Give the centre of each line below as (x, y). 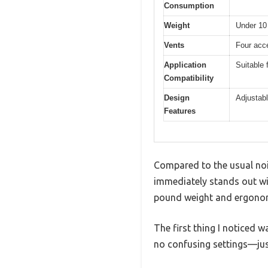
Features (180, 111)
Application (185, 65)
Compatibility (189, 78)
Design (177, 98)
